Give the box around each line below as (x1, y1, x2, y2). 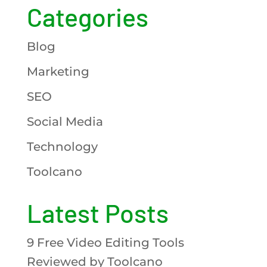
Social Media (26, 114, 103, 129)
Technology (26, 139, 98, 154)
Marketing (26, 64, 89, 79)
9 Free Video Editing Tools (26, 235, 184, 250)
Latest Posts (26, 197, 169, 228)
